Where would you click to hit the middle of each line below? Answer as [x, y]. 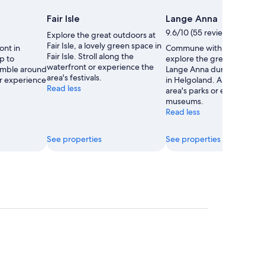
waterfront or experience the [100, 67]
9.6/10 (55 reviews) [200, 32]
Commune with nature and [215, 48]
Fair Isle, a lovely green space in [104, 45]
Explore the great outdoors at [101, 35]
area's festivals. [74, 77]
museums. [185, 101]
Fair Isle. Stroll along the [90, 56]
